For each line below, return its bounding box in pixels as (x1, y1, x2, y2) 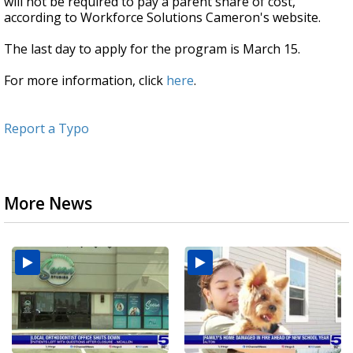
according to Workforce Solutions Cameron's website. (4, 9, 321, 27)
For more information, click (4, 72, 166, 90)
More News (4, 192, 92, 215)
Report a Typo (4, 120, 89, 138)
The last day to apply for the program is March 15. (4, 40, 303, 58)
